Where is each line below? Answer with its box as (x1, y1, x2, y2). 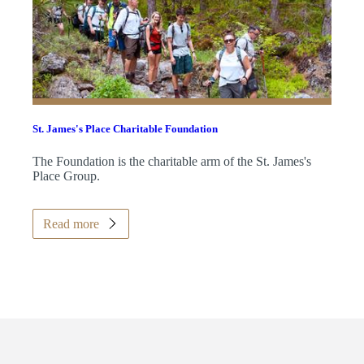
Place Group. (32, 168, 100, 183)
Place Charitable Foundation (82, 123, 218, 136)
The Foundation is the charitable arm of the (32, 154, 256, 168)
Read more (42, 216, 99, 231)
